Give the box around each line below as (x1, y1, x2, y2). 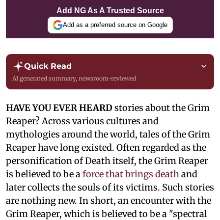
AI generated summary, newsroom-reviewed (12, 74, 136, 82)
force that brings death (82, 168, 179, 180)
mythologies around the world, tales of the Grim (6, 128, 210, 140)
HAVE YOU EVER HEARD (6, 102, 114, 113)
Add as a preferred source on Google (62, 21, 167, 29)
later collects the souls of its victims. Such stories (6, 181, 214, 193)
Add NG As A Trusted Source (56, 6, 164, 15)
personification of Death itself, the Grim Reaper (6, 155, 208, 166)
